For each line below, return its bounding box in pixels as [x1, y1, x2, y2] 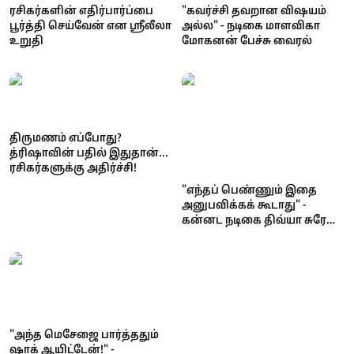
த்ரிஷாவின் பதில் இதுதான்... [9, 145, 168, 160]
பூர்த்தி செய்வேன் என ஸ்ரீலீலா [9, 18, 171, 33]
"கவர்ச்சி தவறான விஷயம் [182, 3, 326, 18]
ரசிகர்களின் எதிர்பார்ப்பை [9, 3, 153, 18]
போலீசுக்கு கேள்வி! [182, 258, 288, 273]
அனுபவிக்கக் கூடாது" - [182, 198, 307, 213]
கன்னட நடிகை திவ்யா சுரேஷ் [182, 213, 341, 228]
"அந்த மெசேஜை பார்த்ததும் [9, 327, 159, 342]
